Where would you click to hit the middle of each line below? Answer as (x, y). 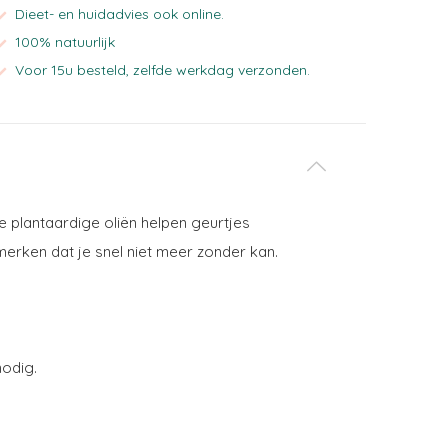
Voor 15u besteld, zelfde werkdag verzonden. (160, 70)
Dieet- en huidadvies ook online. (117, 14)
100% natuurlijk (63, 42)
